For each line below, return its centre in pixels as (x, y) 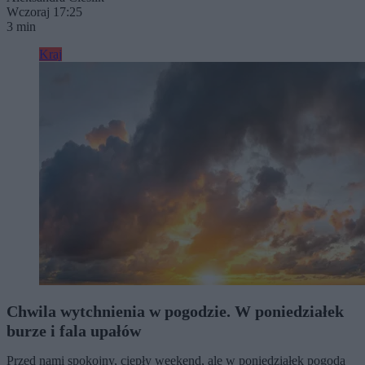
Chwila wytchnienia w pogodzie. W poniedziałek (175, 311)
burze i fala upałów (74, 331)
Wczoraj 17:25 (44, 12)
